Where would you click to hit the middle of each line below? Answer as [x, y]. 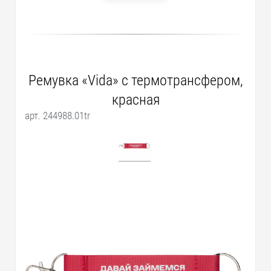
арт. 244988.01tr [58, 116]
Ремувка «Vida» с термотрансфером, [135, 81]
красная [135, 100]
